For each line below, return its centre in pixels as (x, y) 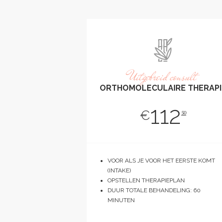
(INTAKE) (119, 170)
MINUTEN (121, 200)
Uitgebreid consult (163, 77)
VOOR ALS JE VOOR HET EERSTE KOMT (161, 160)
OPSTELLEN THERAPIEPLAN (146, 180)
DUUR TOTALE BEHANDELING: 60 (154, 190)
